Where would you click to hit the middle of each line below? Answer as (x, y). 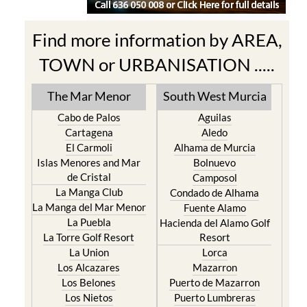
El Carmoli (89, 172)
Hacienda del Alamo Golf (214, 247)
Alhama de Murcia (214, 172)
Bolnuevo (215, 187)
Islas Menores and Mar (89, 187)
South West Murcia (214, 121)
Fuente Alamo (214, 232)
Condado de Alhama (215, 217)
